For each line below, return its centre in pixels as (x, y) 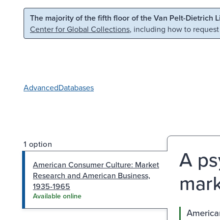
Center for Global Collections (80, 29)
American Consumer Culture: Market (96, 164)
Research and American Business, (92, 175)
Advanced (41, 87)
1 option (38, 144)
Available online (57, 196)
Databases (76, 87)
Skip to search (126, 17)
